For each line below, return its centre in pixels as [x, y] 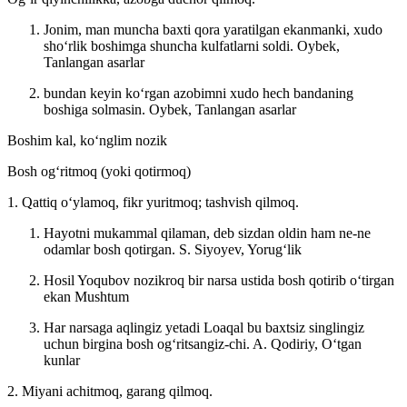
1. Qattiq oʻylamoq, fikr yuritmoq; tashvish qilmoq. [153, 202]
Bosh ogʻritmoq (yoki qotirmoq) [99, 171]
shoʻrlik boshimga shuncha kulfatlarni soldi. [170, 45]
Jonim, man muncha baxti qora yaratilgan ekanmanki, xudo [213, 29]
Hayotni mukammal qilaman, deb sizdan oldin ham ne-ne [207, 233]
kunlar [62, 360]
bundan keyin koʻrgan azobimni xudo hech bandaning [199, 93]
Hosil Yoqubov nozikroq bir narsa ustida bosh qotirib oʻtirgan [219, 280]
